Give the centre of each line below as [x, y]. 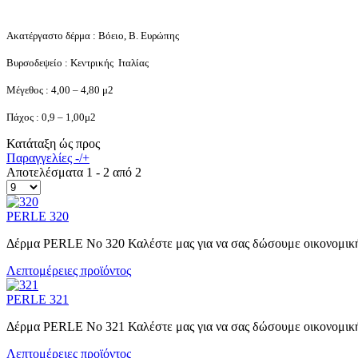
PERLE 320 [38, 216]
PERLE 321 [38, 299]
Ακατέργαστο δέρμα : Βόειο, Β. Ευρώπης [93, 35]
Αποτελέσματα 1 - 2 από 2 [74, 172]
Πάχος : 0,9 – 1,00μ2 [51, 117]
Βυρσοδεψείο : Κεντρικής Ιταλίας [78, 62]
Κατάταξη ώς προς [53, 143]
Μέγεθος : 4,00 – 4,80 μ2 [60, 89]
